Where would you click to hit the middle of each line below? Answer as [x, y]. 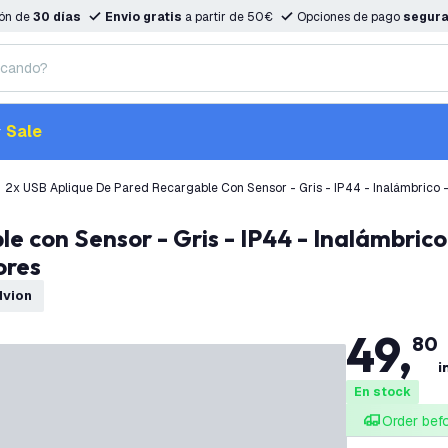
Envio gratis [143, 17]
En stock [382, 392]
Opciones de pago [350, 17]
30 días [57, 17]
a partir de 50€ [227, 17]
